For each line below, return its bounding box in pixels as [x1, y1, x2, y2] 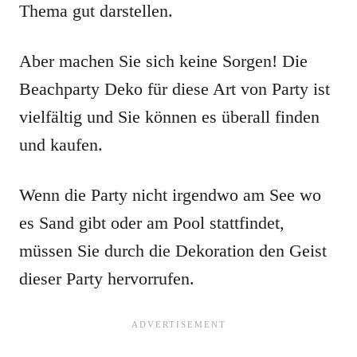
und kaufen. [19, 135, 103, 155]
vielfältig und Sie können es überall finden [19, 107, 320, 127]
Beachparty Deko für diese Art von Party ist [19, 79, 330, 100]
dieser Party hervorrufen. [19, 269, 194, 289]
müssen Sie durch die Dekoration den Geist [19, 241, 327, 261]
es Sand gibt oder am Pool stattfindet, [19, 213, 284, 233]
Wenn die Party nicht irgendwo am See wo [19, 185, 321, 206]
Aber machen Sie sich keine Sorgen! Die [19, 51, 308, 72]
